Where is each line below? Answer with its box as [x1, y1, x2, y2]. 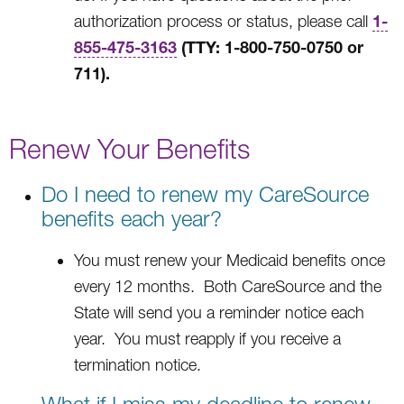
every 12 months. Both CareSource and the [74, 276, 381, 296]
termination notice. [74, 354, 201, 374]
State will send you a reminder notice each [74, 302, 364, 322]
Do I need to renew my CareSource [41, 180, 369, 207]
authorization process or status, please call [74, 11, 372, 31]
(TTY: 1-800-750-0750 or [181, 36, 363, 57]
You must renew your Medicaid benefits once [74, 250, 385, 270]
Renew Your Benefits [9, 132, 250, 164]
